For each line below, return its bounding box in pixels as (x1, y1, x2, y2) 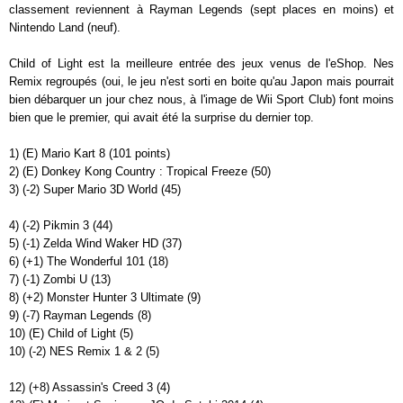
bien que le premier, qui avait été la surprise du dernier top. (9, 110, 314, 124)
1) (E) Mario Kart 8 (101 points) (9, 146, 170, 160)
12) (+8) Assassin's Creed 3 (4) (9, 380, 170, 394)
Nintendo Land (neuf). (9, 20, 121, 34)
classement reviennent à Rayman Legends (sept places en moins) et (9, 2, 394, 16)
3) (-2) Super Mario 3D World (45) (9, 182, 181, 196)
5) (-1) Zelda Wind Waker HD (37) (9, 236, 182, 250)
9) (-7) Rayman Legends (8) (9, 308, 151, 322)
